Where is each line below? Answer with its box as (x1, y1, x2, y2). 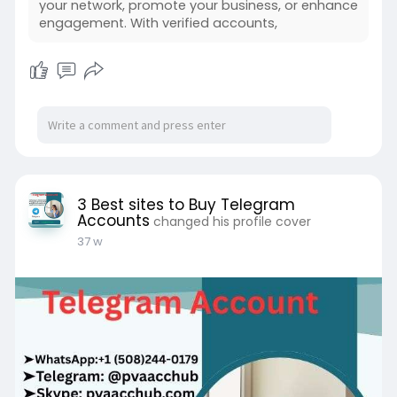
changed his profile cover (152, 212, 311, 230)
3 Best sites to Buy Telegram (76, 193, 295, 215)
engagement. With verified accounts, (38, 13, 277, 32)
